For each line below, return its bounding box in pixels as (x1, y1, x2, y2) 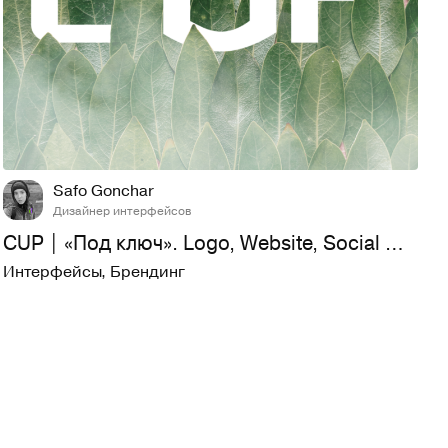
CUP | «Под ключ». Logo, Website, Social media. (385, 228, 405, 258)
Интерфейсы (3, 260, 102, 283)
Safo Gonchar (53, 179, 155, 202)
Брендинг (110, 260, 186, 283)
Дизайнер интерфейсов (53, 201, 192, 220)
